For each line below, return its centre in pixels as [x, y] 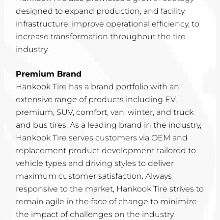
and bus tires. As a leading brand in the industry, [109, 125]
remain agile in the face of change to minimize [106, 202]
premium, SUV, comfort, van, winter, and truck [105, 112]
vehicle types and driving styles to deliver [95, 163]
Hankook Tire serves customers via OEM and [102, 138]
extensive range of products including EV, [96, 99]
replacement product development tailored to [106, 151]
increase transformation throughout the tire [101, 37]
